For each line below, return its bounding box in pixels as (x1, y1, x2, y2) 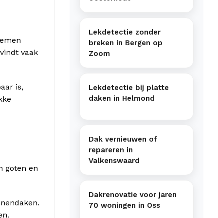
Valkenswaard (89, 156, 140, 165)
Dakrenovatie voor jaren (89, 190, 177, 199)
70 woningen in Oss (89, 200, 160, 210)
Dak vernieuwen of (89, 135, 157, 144)
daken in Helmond (89, 93, 155, 103)
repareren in (89, 145, 133, 155)
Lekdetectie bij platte (89, 83, 169, 92)
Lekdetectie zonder (89, 28, 161, 37)
